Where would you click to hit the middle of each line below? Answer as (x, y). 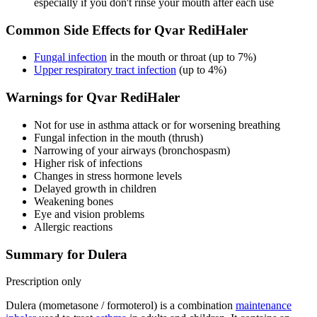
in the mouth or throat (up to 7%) (181, 57)
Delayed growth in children (95, 188)
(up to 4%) (201, 70)
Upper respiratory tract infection (105, 70)
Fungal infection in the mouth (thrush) (119, 137)
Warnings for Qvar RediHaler (93, 98)
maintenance (264, 306)
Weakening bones (74, 201)
